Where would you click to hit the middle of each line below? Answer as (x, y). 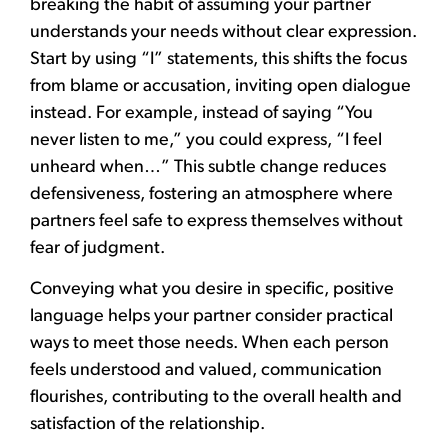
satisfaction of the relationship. (147, 425)
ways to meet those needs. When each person (209, 344)
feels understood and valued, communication (206, 371)
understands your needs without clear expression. (223, 32)
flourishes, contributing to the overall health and (216, 398)
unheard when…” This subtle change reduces (208, 167)
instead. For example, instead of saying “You (201, 113)
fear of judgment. (97, 248)
